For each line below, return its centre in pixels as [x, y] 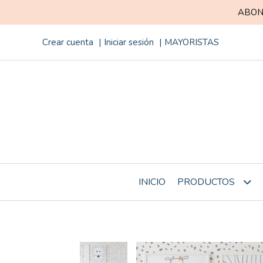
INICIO [152, 182]
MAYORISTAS [192, 42]
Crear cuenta [68, 42]
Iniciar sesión [129, 42]
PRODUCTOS [207, 182]
